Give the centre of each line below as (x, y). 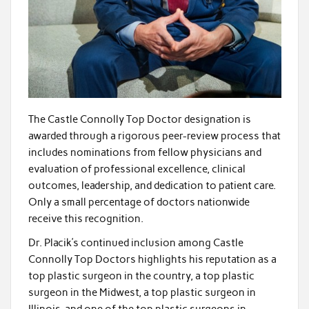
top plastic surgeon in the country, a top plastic (141, 276)
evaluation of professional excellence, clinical (137, 169)
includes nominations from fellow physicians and (144, 152)
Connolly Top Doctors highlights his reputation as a (152, 260)
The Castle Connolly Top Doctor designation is (139, 119)
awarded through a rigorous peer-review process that (154, 136)
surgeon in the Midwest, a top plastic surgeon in (142, 293)
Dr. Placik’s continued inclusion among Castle (136, 243)
